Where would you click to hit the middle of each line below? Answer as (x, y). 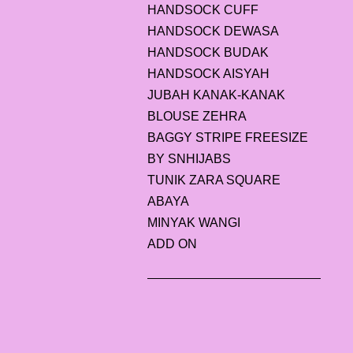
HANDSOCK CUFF (203, 10)
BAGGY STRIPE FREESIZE (228, 137)
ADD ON (172, 244)
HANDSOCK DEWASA (213, 31)
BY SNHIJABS (189, 159)
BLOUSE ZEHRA (197, 116)
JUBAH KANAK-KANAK (216, 95)
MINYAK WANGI (194, 223)
